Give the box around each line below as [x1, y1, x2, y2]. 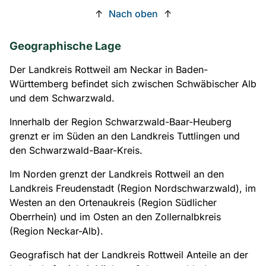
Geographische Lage [9, 39, 121, 52]
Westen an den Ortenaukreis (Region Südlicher [9, 196, 217, 208]
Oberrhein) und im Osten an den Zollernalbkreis [9, 210, 221, 223]
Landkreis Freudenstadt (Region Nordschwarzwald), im [9, 182, 256, 194]
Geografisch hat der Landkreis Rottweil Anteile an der [9, 248, 248, 261]
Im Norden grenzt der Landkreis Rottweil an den [9, 167, 224, 180]
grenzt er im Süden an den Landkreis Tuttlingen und [9, 129, 240, 142]
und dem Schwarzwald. [9, 91, 115, 104]
